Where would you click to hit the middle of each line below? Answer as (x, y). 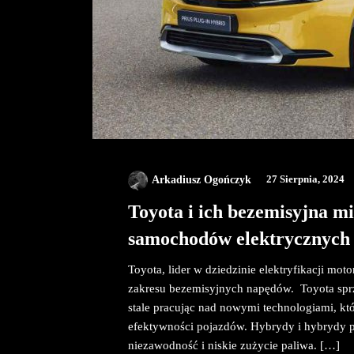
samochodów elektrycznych (239, 239)
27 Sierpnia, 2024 (304, 179)
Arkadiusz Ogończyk (201, 179)
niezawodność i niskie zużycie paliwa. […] (234, 345)
